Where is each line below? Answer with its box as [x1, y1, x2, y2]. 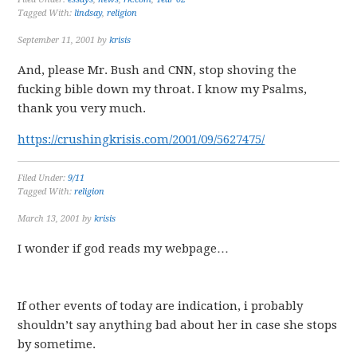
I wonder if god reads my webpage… [18, 241, 229, 256]
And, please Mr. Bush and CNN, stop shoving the [18, 63, 297, 77]
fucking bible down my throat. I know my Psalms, [18, 82, 308, 96]
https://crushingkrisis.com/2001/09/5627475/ [18, 132, 265, 147]
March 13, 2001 [18, 214, 80, 224]
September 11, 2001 [18, 35, 96, 45]
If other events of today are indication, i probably [18, 299, 304, 313]
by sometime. [18, 337, 96, 351]
